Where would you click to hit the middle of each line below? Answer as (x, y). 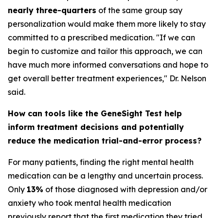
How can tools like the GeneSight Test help (95, 113)
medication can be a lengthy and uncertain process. (105, 176)
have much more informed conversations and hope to (108, 65)
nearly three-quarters (52, 10)
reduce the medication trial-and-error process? (105, 141)
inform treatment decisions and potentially (96, 127)
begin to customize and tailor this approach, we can (105, 51)
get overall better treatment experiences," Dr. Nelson (107, 78)
